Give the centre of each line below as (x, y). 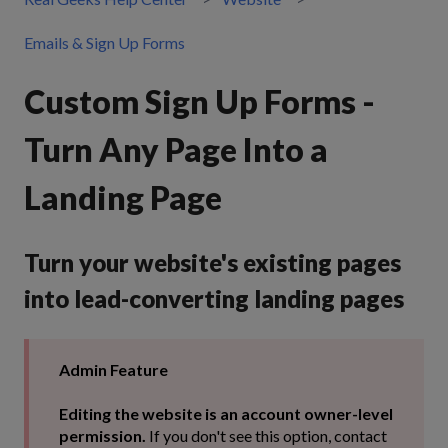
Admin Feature (113, 370)
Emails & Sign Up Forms (104, 43)
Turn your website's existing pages (212, 262)
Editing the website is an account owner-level (226, 414)
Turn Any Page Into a (176, 150)
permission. (104, 436)
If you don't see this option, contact (268, 436)
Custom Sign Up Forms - (199, 102)
